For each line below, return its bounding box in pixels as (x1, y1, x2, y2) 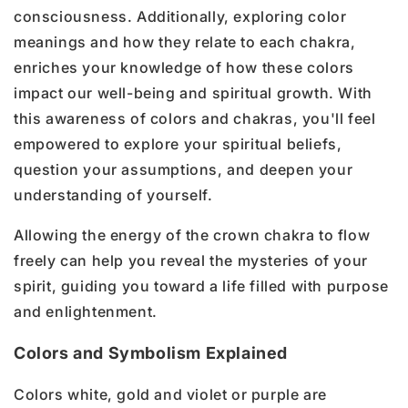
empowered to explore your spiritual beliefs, (14, 134, 342, 153)
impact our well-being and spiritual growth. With (14, 83, 372, 102)
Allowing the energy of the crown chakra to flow (14, 225, 371, 244)
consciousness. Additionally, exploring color (14, 6, 347, 25)
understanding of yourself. (14, 185, 213, 204)
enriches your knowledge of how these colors (14, 57, 354, 76)
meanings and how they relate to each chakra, (14, 32, 356, 51)
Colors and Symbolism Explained (14, 342, 288, 362)
